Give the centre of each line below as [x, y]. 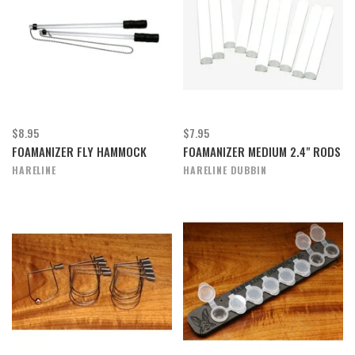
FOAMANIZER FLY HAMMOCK [79, 151]
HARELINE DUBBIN [225, 170]
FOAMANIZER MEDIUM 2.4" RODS [262, 151]
